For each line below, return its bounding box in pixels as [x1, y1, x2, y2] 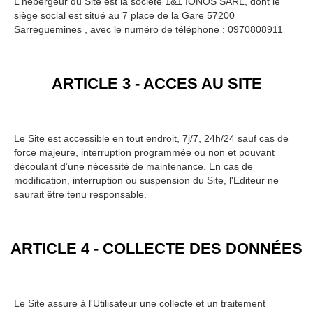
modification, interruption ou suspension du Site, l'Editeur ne [14, 175, 279, 186]
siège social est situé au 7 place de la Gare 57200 [14, 10, 235, 21]
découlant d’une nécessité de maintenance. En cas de [14, 161, 253, 172]
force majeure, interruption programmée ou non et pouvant [14, 147, 275, 158]
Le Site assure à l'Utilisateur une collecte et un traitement [14, 298, 265, 309]
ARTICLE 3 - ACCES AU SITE [51, 75, 262, 92]
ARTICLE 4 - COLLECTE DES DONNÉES [10, 240, 303, 257]
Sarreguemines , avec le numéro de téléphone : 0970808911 [14, 24, 283, 35]
